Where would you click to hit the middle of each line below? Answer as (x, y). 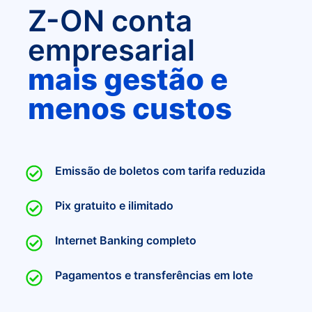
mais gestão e (128, 79)
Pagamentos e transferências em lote (154, 275)
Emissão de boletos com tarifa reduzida (160, 171)
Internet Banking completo (125, 241)
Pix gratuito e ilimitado (114, 206)
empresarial (111, 50)
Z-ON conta (110, 21)
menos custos (130, 109)
